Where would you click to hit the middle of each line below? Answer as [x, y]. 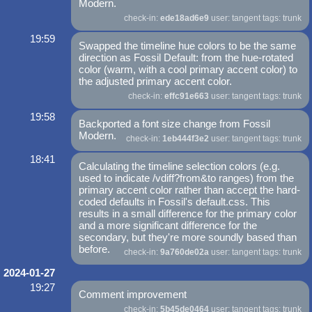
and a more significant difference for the [168, 226]
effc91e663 [186, 96]
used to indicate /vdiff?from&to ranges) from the [187, 178]
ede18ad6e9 [184, 18]
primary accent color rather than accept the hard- [190, 190]
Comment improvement [133, 295]
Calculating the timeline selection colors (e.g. [180, 166]
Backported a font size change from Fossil [175, 124]
